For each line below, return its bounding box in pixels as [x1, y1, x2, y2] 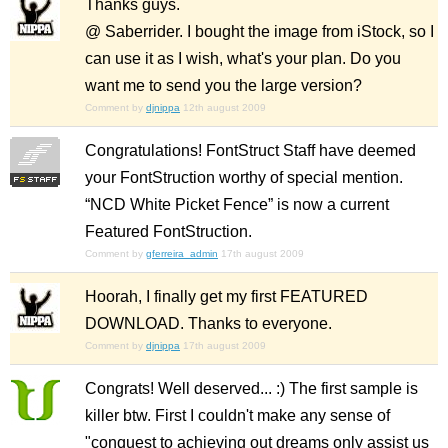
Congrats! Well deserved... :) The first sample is [85, 380, 418, 398]
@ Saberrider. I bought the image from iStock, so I [85, 23, 434, 41]
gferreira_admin [146, 248, 218, 260]
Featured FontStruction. [85, 223, 252, 241]
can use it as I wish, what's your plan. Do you [85, 50, 401, 68]
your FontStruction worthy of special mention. [85, 169, 403, 187]
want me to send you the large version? [85, 77, 362, 95]
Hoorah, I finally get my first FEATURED [85, 288, 368, 306]
